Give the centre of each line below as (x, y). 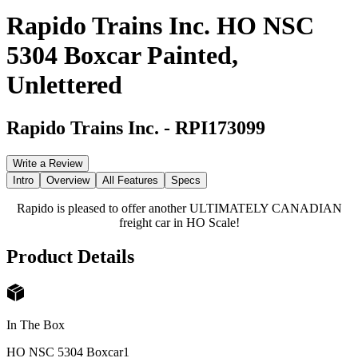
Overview (68, 180)
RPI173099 (220, 127)
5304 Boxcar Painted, (122, 56)
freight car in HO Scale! (179, 222)
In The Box (36, 325)
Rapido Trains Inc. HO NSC (160, 26)
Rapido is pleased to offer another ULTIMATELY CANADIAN (179, 208)
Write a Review (48, 163)
